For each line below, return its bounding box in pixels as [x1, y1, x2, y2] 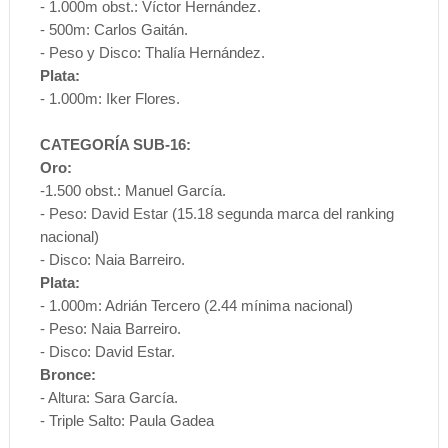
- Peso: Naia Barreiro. [39, 319, 181, 337]
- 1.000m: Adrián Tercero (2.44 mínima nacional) [39, 296, 353, 314]
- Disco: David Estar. [39, 342, 175, 360]
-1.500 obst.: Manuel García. [39, 181, 226, 199]
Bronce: [39, 365, 96, 383]
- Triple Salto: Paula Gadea [39, 411, 214, 429]
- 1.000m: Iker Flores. [39, 89, 180, 107]
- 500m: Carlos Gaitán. [39, 20, 188, 38]
